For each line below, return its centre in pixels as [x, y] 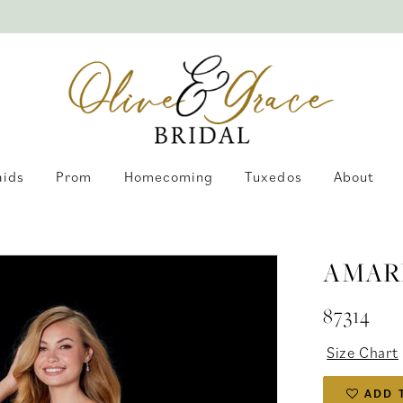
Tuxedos [273, 176]
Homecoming [169, 176]
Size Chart [363, 352]
